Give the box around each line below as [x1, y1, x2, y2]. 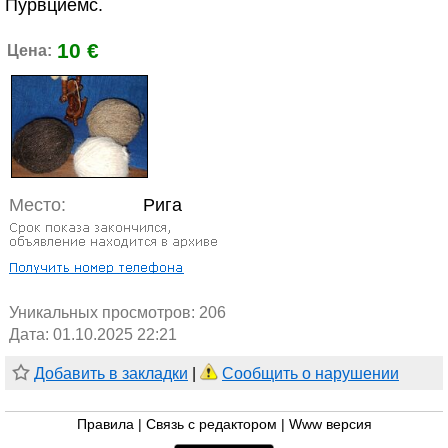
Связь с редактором [145, 417, 277, 433]
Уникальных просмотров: [9, 304, 199, 322]
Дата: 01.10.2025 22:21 [9, 326, 177, 344]
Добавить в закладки [34, 365, 188, 383]
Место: [9, 195, 66, 216]
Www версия [288, 417, 372, 433]
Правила [76, 417, 134, 433]
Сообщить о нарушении [222, 365, 399, 383]
